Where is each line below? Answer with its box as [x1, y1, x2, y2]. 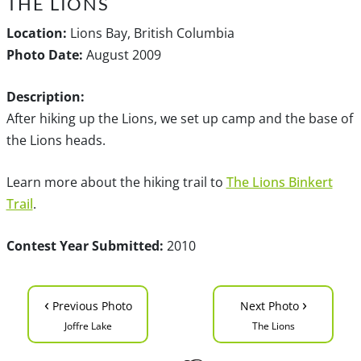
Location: [6, 24, 67, 43]
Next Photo [239, 298, 302, 314]
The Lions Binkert [226, 173, 333, 192]
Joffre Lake [64, 319, 112, 334]
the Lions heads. [6, 131, 106, 150]
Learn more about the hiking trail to [6, 173, 226, 192]
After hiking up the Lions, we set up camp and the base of [6, 110, 353, 128]
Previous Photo [48, 298, 132, 314]
